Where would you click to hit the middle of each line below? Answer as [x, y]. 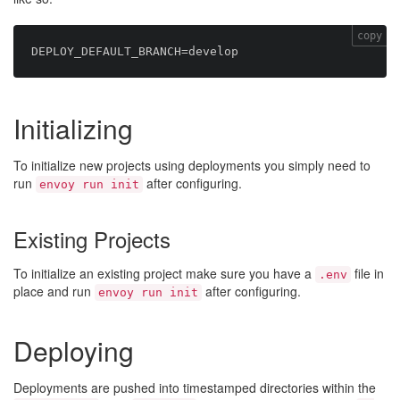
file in [367, 273]
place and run [54, 291]
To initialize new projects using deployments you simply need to [192, 165]
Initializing [73, 128]
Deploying [74, 350]
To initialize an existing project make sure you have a [164, 273]
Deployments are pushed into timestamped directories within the [195, 387]
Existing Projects [92, 239]
